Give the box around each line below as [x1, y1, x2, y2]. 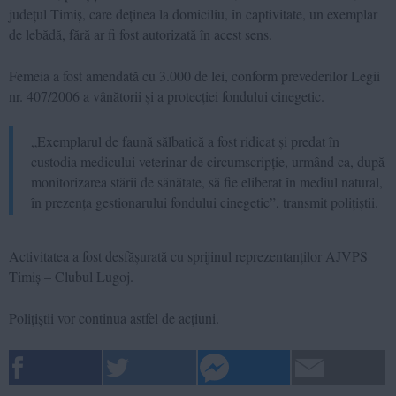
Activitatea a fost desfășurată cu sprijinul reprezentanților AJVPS [9, 246, 368, 265]
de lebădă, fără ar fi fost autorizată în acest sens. [9, 24, 272, 43]
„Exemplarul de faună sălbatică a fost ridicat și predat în [31, 131, 339, 150]
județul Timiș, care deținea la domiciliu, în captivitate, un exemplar [9, 4, 377, 23]
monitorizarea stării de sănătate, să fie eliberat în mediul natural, [31, 171, 383, 191]
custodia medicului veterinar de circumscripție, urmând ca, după [31, 151, 385, 171]
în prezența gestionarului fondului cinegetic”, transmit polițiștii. [31, 192, 378, 211]
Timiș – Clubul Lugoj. [9, 266, 133, 286]
